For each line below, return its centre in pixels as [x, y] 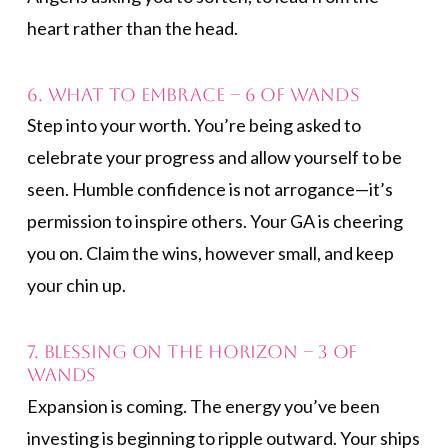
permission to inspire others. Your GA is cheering [214, 221]
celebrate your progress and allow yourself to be [214, 157]
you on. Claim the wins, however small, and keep [210, 253]
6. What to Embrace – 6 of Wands [193, 94]
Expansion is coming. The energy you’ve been [203, 405]
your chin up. [76, 285]
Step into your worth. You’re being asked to [193, 125]
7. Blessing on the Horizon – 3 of [192, 351]
